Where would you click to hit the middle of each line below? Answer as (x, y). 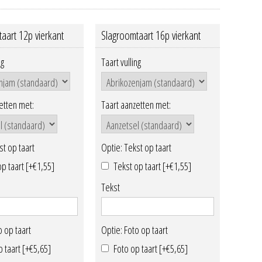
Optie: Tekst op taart (136, 148)
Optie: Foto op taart (134, 230)
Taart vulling (121, 62)
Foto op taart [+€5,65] (150, 248)
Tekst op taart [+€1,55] (152, 166)
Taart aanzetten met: (136, 105)
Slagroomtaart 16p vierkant (151, 35)
